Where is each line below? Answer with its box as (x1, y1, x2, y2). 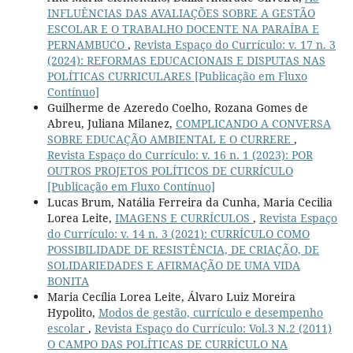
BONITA (46, 273, 89, 289)
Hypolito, (46, 305, 98, 321)
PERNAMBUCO (46, 37, 128, 53)
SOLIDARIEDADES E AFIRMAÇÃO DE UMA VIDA (46, 258, 300, 273)
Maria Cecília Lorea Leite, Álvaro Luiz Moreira (46, 289, 295, 305)
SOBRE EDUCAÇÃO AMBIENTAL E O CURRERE (46, 132, 294, 147)
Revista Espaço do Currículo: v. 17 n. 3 (133, 37, 336, 53)
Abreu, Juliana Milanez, (46, 116, 176, 132)
